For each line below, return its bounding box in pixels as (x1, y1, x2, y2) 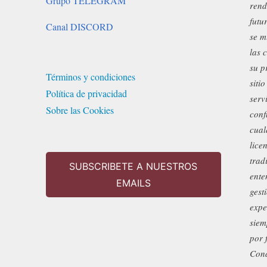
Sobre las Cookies (46, 104, 114, 117)
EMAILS (116, 177, 151, 190)
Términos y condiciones (46, 70, 136, 83)
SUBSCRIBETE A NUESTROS (69, 160, 198, 173)
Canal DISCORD (46, 20, 114, 33)
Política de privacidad (46, 87, 128, 100)
